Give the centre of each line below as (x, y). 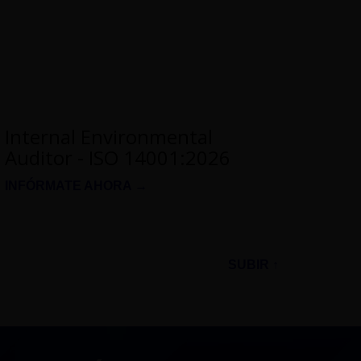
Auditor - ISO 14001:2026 (118, 158)
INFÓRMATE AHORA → (76, 186)
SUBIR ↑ (253, 265)
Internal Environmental (109, 137)
